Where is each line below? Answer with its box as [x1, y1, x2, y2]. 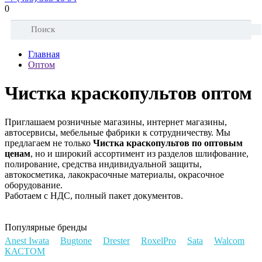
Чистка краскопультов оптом [5, 82, 252, 104]
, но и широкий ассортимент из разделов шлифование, [30, 148, 249, 158]
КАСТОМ [5, 246, 45, 256]
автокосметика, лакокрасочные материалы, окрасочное [5, 169, 224, 180]
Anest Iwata [5, 235, 49, 246]
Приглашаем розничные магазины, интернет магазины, [5, 116, 227, 127]
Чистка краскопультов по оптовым [93, 137, 243, 148]
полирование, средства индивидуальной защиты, [5, 158, 202, 169]
